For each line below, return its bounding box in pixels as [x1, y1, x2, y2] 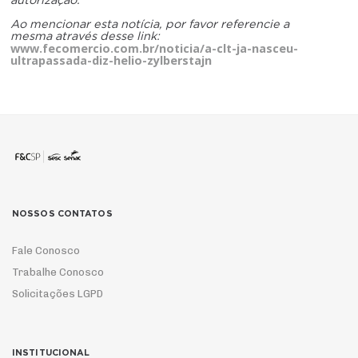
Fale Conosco [12, 244, 80, 257]
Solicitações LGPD [12, 287, 103, 300]
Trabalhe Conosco [12, 265, 104, 278]
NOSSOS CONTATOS [12, 209, 113, 218]
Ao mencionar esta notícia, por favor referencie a [10, 18, 290, 30]
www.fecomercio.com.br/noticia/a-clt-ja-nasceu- [10, 40, 299, 56]
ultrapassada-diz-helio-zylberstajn [10, 52, 213, 68]
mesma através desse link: [10, 30, 161, 42]
